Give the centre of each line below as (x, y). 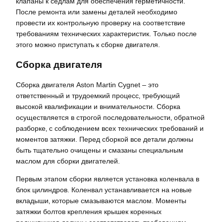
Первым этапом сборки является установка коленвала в (108, 179)
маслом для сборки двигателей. (68, 161)
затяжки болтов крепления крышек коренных (89, 212)
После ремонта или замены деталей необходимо (97, 12)
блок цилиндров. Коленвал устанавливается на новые (104, 190)
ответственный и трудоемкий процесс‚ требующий (98, 96)
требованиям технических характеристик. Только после (106, 34)
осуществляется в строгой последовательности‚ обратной (110, 118)
